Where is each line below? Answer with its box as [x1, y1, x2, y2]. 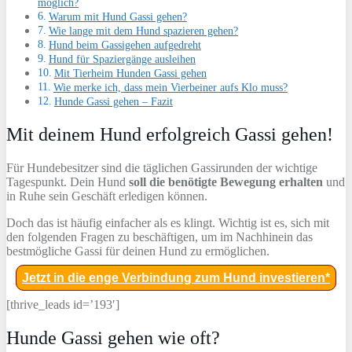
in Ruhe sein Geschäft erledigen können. [6, 189, 207, 203]
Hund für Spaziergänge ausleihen [48, 53, 196, 66]
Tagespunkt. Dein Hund [6, 175, 129, 189]
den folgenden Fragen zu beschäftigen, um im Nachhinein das [6, 230, 313, 244]
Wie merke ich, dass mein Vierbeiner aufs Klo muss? [53, 81, 288, 94]
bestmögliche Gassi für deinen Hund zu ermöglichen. [6, 244, 269, 258]
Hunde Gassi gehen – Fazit [53, 95, 173, 108]
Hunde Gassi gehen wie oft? [6, 327, 220, 348]
